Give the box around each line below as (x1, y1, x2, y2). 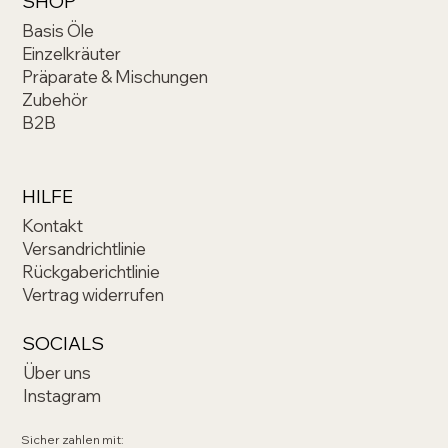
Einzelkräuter (22, 42, 122, 64)
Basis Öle (22, 19, 95, 41)
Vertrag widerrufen (22, 283, 165, 305)
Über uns (22, 361, 91, 383)
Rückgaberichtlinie (22, 260, 161, 282)
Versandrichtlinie (22, 237, 147, 259)
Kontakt (22, 214, 84, 236)
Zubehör (22, 88, 89, 110)
